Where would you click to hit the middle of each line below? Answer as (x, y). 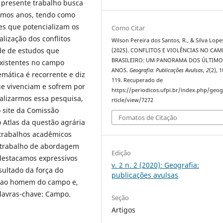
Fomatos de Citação (148, 118)
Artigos (124, 210)
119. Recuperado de (137, 80)
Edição (121, 153)
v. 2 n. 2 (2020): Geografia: (156, 165)
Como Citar (128, 28)
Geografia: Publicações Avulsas (167, 70)
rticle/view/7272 (133, 100)
